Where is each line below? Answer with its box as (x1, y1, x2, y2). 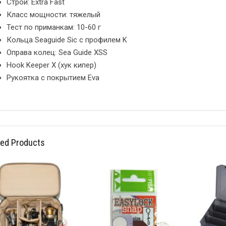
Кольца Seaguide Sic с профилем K (7, 35, 127, 44)
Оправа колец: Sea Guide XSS (7, 47, 107, 57)
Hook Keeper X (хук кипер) (7, 60, 96, 70)
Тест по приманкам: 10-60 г (7, 22, 101, 32)
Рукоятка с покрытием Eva (7, 73, 99, 82)
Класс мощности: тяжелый (7, 10, 100, 19)
